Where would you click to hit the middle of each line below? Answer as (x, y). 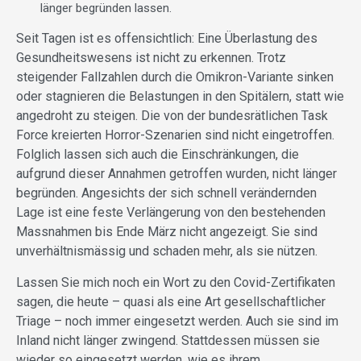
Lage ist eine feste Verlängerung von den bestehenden (171, 213)
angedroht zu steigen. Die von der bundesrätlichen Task (172, 116)
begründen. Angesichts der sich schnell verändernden (166, 193)
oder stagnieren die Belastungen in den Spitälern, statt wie (180, 97)
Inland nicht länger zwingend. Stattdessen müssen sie (168, 341)
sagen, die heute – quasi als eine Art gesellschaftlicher (171, 302)
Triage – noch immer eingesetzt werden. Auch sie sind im (177, 322)
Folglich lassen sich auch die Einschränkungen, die (158, 155)
